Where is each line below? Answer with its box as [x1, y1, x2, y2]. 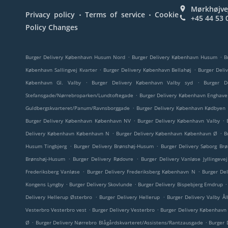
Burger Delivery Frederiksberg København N [87, 168, 195, 175]
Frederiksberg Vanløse [25, 168, 80, 175]
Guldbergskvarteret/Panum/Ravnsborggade [25, 104, 130, 111]
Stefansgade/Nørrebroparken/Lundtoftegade [25, 92, 133, 99]
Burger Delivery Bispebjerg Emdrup [138, 181, 223, 188]
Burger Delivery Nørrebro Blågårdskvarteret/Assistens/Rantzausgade [35, 219, 203, 226]
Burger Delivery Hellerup [99, 193, 160, 201]
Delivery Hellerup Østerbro [25, 193, 93, 201]
